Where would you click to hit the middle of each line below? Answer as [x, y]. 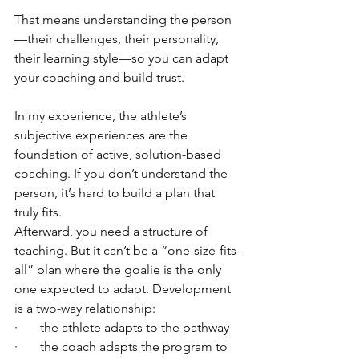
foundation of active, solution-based [119, 154]
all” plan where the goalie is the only [119, 270]
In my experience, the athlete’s [102, 116]
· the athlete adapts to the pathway [122, 327]
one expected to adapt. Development [124, 289]
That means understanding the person [123, 20]
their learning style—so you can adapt [123, 58]
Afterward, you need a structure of [113, 231]
